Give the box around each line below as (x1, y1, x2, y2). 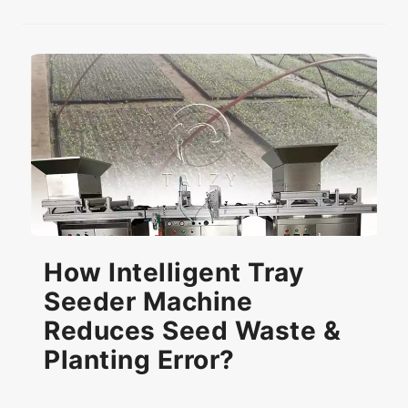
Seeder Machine (44, 286, 252, 318)
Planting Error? (44, 344, 235, 376)
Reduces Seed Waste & (44, 315, 341, 347)
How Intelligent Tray (44, 257, 303, 289)
